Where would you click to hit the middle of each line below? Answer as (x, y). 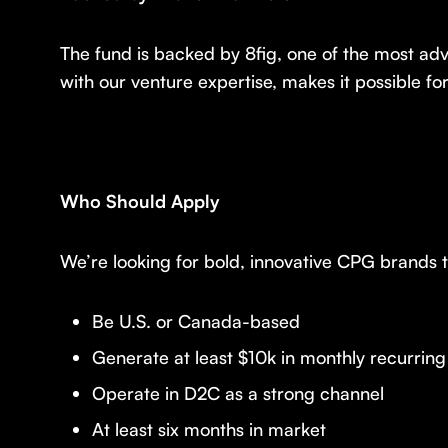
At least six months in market (209, 429)
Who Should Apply (140, 201)
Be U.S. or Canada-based (196, 321)
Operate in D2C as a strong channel (238, 393)
